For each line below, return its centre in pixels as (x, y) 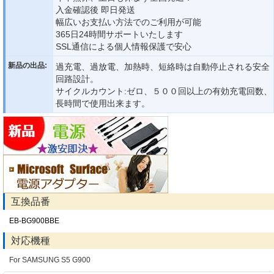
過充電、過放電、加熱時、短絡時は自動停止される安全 (163, 67)
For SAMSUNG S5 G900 (50, 260)
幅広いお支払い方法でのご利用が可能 (128, 22)
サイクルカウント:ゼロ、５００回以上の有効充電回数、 (164, 91)
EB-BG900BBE (34, 221)
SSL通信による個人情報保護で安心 (124, 47)
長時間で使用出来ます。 (103, 104)
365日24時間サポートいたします (119, 35)
